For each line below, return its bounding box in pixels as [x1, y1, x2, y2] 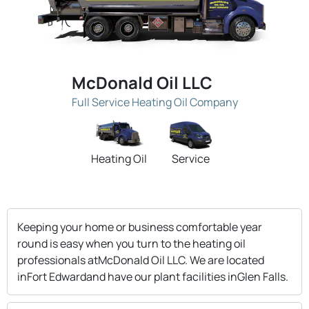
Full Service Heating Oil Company [71, 94, 238, 110]
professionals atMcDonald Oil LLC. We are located [17, 252, 264, 268]
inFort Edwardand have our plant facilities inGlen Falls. [17, 268, 288, 284]
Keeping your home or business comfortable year [17, 219, 262, 235]
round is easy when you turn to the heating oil [17, 235, 246, 251]
